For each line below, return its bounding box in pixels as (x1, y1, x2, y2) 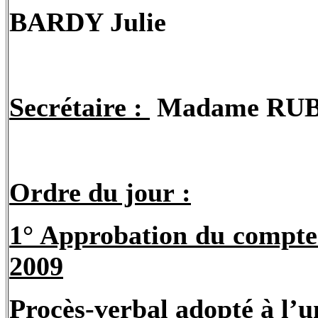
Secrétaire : (9, 92, 143, 123)
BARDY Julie (9, 7, 166, 38)
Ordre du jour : (9, 177, 191, 208)
